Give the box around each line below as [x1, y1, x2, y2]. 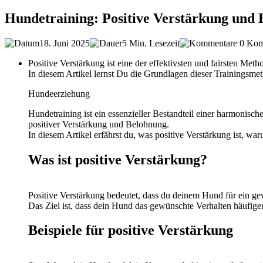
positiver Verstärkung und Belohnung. [28, 119, 169, 129]
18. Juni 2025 [39, 38, 90, 48]
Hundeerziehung [28, 88, 90, 99]
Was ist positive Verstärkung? [28, 151, 207, 167]
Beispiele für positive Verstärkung [28, 222, 233, 238]
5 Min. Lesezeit [122, 38, 180, 48]
